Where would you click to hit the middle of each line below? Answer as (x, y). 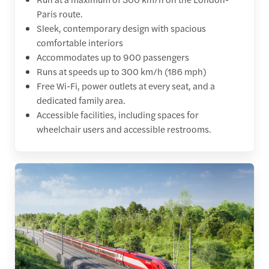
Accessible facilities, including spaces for (118, 114)
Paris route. (62, 13)
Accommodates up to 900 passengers (113, 56)
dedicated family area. (81, 100)
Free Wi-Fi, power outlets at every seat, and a (126, 85)
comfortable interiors (82, 42)
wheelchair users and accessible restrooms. (124, 128)
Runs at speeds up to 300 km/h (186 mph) (122, 71)
